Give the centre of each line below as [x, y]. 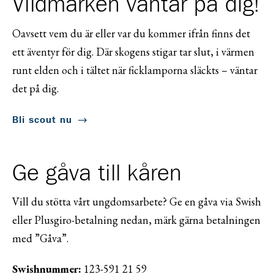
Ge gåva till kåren [97, 173]
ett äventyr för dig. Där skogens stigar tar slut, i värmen [133, 51]
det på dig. [35, 88]
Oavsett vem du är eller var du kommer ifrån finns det [131, 33]
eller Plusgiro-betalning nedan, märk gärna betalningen [136, 220]
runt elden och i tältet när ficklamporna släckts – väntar [135, 70]
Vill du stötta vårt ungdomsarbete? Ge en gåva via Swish [137, 202]
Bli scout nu [42, 120]
